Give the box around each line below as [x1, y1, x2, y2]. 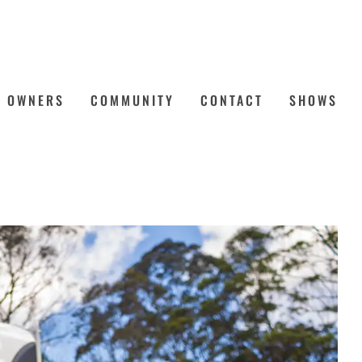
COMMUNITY [90, 90, 175, 110]
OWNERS [7, 90, 65, 110]
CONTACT [200, 90, 263, 110]
